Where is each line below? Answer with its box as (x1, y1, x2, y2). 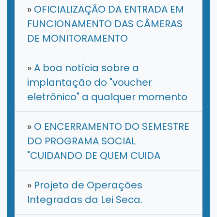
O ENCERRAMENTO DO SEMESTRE (31, 120, 189, 134)
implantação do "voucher (27, 76, 152, 90)
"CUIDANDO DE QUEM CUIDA (27, 149, 160, 163)
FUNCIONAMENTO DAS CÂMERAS (27, 17, 183, 31)
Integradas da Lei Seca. (27, 193, 142, 207)
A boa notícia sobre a (31, 61, 139, 75)
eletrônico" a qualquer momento (27, 90, 187, 104)
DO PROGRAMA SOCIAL (27, 134, 136, 148)
